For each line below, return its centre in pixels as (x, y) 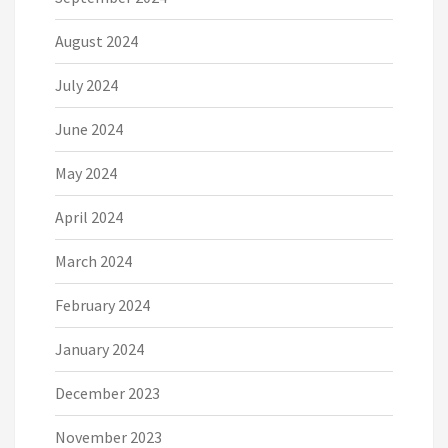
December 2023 (107, 392)
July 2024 (86, 84)
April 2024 (89, 216)
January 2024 (99, 348)
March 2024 (93, 260)
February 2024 (102, 304)
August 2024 (96, 40)
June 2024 (89, 128)
